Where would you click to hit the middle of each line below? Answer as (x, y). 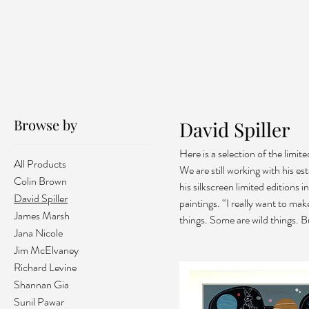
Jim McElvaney (46, 250)
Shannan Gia (41, 285)
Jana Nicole (38, 233)
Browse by (46, 124)
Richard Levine (45, 267)
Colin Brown (40, 181)
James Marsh (42, 216)
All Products (40, 164)
